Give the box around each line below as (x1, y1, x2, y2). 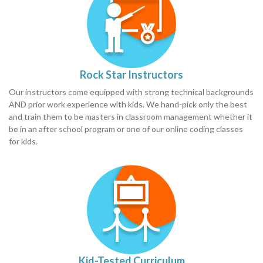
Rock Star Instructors (80, 68, 183, 81)
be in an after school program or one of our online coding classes (9, 123, 243, 134)
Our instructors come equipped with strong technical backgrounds (9, 86, 254, 97)
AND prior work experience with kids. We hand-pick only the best (9, 99, 247, 109)
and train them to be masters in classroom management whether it (9, 111, 252, 122)
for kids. (9, 136, 38, 146)
